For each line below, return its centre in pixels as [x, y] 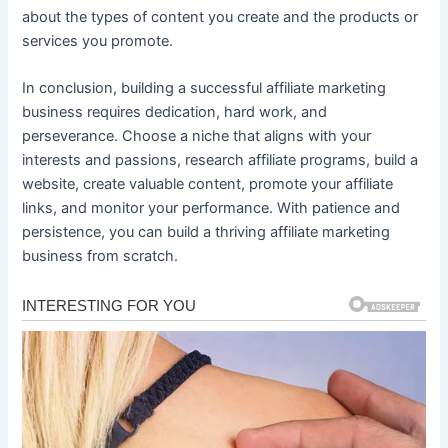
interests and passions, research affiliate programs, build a [220, 160]
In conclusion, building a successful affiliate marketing [204, 88]
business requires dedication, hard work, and [175, 112]
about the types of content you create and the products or [220, 16]
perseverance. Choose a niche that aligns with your [197, 136]
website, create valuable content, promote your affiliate [208, 184]
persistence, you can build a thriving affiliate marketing [206, 232]
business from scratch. [100, 256]
